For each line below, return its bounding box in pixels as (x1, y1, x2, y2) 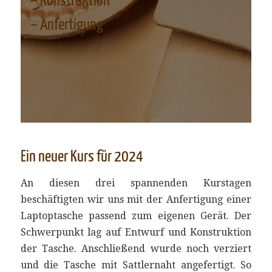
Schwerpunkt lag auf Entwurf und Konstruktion (20, 226, 252, 238)
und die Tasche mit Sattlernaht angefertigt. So (20, 259, 252, 271)
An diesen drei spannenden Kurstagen (20, 177, 252, 189)
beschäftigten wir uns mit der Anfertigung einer (20, 193, 252, 205)
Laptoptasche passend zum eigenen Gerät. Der (20, 209, 252, 222)
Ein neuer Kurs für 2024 (20, 149, 143, 165)
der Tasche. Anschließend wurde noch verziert (20, 242, 252, 254)
